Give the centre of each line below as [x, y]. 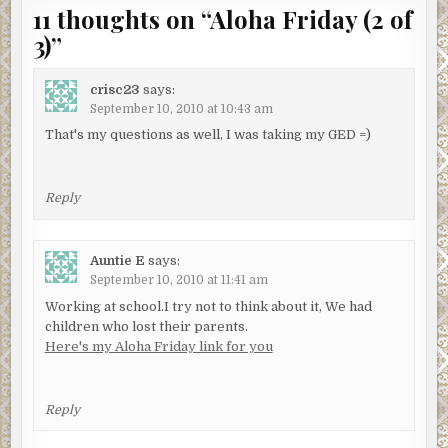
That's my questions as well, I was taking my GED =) [207, 135]
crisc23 [114, 89]
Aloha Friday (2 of [311, 19]
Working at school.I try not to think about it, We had [208, 306]
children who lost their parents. [146, 326]
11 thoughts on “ [122, 19]
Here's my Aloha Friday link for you [158, 346]
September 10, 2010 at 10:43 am [181, 108]
